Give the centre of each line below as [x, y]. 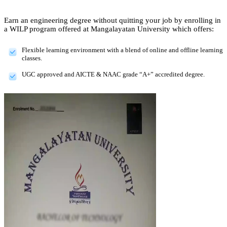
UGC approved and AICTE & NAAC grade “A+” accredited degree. [113, 74]
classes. [32, 58]
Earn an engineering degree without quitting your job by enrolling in [112, 20]
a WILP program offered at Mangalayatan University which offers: [109, 29]
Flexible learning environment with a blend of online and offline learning [122, 50]
